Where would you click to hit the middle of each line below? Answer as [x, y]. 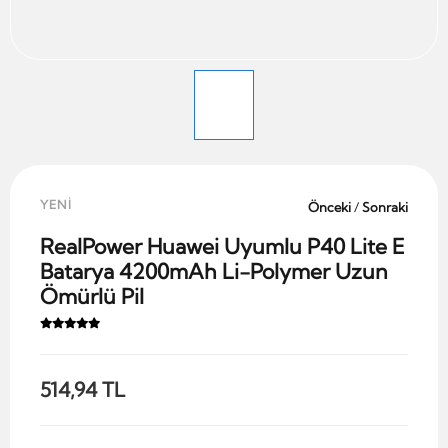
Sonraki [383, 206]
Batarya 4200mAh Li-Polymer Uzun [214, 271]
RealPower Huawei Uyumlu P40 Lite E [222, 246]
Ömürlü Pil [92, 296]
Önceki [331, 206]
